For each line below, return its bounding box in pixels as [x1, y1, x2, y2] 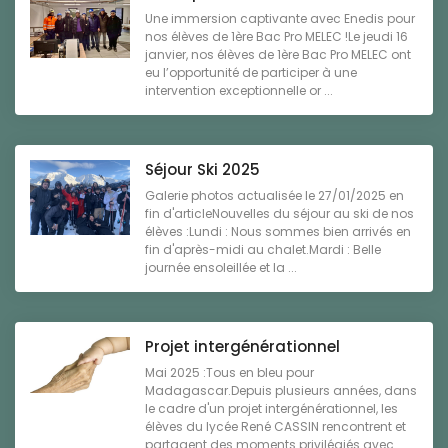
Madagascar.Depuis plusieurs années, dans [145, 382, 417, 400]
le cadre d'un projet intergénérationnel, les [145, 400, 398, 418]
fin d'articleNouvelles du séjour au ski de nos [145, 205, 414, 223]
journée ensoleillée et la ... [145, 259, 297, 277]
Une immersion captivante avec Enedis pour [145, 10, 415, 28]
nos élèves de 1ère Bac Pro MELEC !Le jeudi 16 [145, 28, 408, 46]
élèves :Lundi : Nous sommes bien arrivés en [145, 223, 411, 241]
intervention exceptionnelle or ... [145, 82, 333, 100]
